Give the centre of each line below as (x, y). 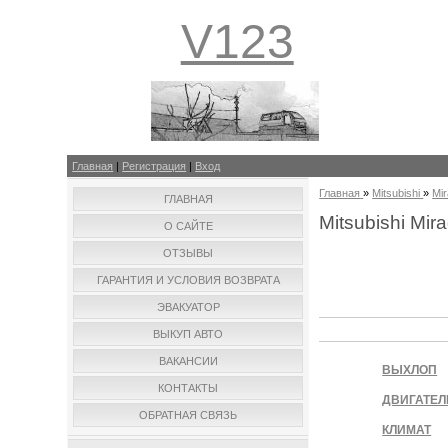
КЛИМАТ (407, 430)
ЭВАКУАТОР (188, 307)
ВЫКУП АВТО (188, 334)
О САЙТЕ (188, 226)
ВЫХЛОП (410, 370)
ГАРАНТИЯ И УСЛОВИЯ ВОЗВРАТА (188, 280)
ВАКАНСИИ (188, 361)
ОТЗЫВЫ (188, 253)
